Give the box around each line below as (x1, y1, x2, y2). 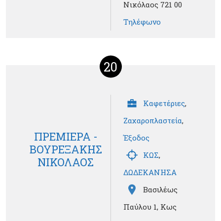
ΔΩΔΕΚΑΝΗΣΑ (123, 167, 177, 178)
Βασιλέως (143, 184, 178, 195)
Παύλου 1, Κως (123, 202, 177, 212)
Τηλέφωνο (123, 17, 161, 27)
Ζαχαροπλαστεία (123, 115, 182, 126)
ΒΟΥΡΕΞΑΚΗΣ (29, 142, 102, 156)
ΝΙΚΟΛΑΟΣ (37, 154, 94, 169)
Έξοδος (123, 133, 149, 143)
